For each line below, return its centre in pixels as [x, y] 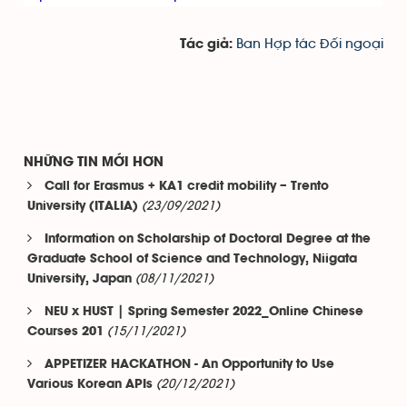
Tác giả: [208, 45]
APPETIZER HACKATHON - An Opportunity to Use [189, 365]
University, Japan [79, 279]
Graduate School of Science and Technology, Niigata [192, 259]
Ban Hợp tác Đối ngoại [310, 44]
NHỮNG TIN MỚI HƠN [94, 163]
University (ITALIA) [83, 207]
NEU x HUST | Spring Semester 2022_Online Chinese [204, 312]
